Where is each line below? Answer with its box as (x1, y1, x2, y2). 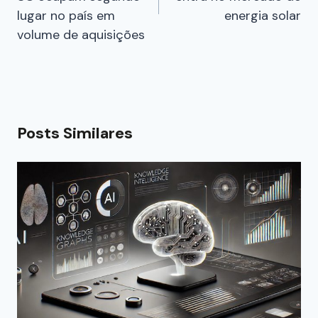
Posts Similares (17, 122, 133, 143)
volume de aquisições (17, 26, 145, 43)
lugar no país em (17, 6, 115, 24)
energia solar (224, 6, 301, 24)
